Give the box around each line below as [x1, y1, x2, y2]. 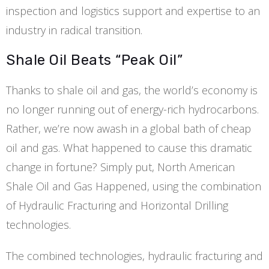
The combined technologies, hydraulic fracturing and [6, 248, 263, 263]
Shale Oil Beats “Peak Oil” [6, 51, 183, 68]
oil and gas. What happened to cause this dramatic [6, 140, 252, 155]
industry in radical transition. [6, 22, 142, 37]
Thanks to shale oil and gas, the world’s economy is [6, 82, 258, 97]
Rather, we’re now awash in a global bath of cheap [6, 121, 251, 136]
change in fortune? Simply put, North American [6, 159, 235, 174]
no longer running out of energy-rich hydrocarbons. [6, 101, 259, 116]
